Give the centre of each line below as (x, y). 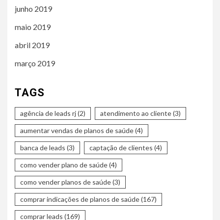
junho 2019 (33, 8)
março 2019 (35, 63)
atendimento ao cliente (136, 113)
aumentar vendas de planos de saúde (77, 130)
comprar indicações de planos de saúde (80, 199)
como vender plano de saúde (64, 165)
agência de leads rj (48, 113)
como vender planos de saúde (66, 182)
